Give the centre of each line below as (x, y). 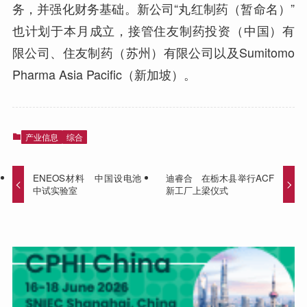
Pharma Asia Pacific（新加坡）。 (104, 74)
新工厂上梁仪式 (197, 191)
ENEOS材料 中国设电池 (87, 178)
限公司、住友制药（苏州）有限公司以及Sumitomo (153, 52)
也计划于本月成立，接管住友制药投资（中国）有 (153, 30)
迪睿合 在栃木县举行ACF (220, 178)
